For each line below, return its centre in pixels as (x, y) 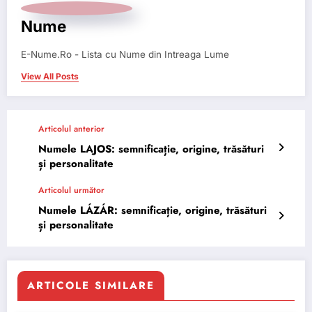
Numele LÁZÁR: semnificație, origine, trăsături (153, 211)
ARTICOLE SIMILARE (91, 286)
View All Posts (50, 77)
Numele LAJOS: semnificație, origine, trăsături (151, 149)
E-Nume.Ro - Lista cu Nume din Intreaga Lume (125, 55)
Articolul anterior (71, 129)
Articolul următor (71, 190)
